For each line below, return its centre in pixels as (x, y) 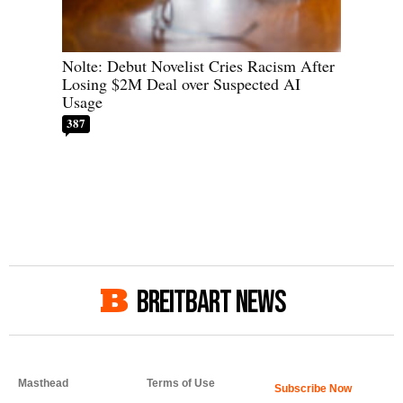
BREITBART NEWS (211, 303)
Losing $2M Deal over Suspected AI (181, 84)
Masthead (43, 384)
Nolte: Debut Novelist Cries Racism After (198, 66)
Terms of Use (180, 384)
